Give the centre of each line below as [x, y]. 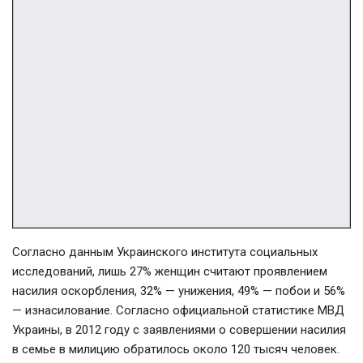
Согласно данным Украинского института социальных [165, 252]
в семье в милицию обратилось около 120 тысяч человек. [176, 349]
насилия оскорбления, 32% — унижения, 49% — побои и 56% [179, 290]
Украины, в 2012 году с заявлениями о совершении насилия [179, 329]
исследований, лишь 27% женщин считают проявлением [170, 271]
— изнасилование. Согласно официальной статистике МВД [178, 310]
